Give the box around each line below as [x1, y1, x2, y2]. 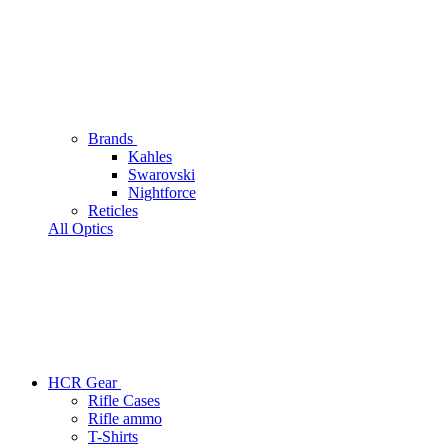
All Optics [48, 220, 113, 237]
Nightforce [128, 184, 196, 201]
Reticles [88, 202, 138, 219]
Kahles [128, 148, 172, 165]
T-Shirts [88, 428, 138, 445]
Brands [88, 130, 137, 147]
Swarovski [128, 166, 195, 183]
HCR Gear [48, 374, 121, 391]
